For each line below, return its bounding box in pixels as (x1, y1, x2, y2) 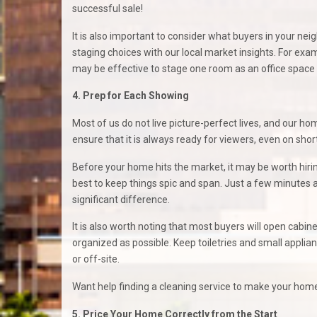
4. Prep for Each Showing (72, 90, 189, 102)
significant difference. (72, 193, 170, 205)
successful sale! (72, 3, 143, 15)
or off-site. (72, 253, 120, 265)
